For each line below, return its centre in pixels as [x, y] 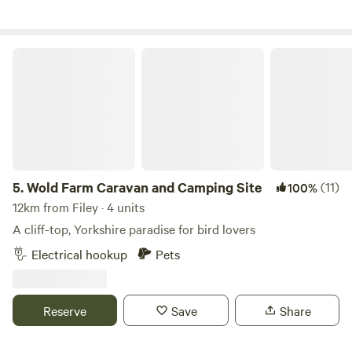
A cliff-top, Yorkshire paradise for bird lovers [134, 229]
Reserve [65, 310]
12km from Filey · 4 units [79, 207]
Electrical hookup [79, 254]
